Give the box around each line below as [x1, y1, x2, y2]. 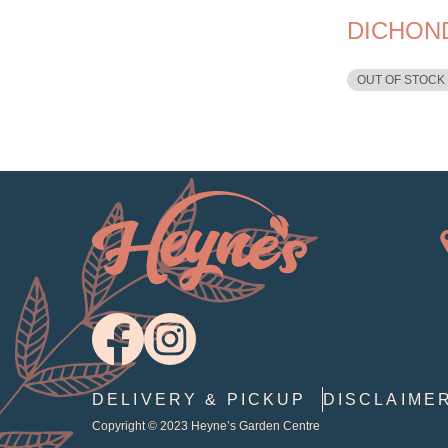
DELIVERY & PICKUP [92, 390, 307, 408]
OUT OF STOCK [357, 72, 446, 87]
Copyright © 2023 [92, 418, 191, 433]
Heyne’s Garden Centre [191, 418, 320, 433]
